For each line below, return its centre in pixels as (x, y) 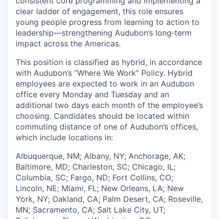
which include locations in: (64, 137)
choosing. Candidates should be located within (102, 116)
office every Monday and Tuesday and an (92, 94)
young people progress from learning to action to (108, 22)
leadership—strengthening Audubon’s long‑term (104, 33)
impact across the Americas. (68, 44)
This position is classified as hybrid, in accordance (109, 62)
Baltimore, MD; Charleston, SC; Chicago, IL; (96, 167)
